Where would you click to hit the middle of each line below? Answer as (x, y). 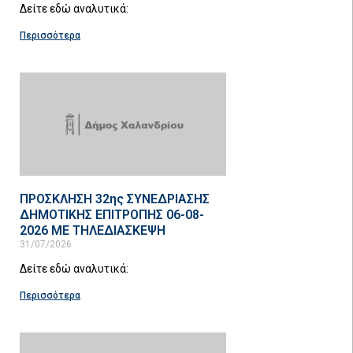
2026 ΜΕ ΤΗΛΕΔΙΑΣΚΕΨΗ (93, 230)
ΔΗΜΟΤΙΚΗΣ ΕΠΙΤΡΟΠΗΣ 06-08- (112, 214)
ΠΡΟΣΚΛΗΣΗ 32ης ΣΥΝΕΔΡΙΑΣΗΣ (115, 199)
